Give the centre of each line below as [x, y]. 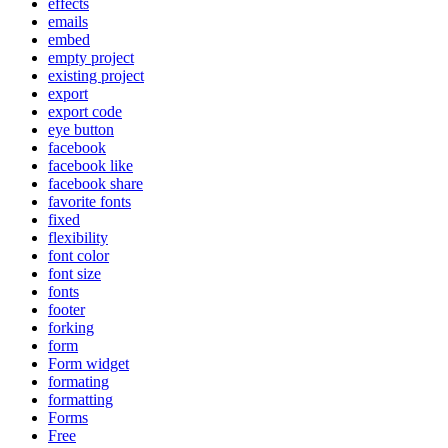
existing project [96, 75]
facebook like [90, 165]
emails [68, 21]
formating [78, 381]
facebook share [95, 183]
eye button [81, 129]
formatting [80, 399]
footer [66, 309]
